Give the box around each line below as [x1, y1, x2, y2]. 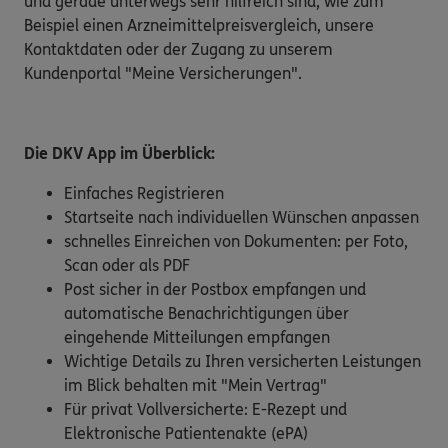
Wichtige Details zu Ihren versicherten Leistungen [64, 351, 421, 371]
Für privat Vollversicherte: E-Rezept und [64, 399, 347, 419]
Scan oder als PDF [64, 255, 190, 275]
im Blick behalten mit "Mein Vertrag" [64, 375, 327, 395]
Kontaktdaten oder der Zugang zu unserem [24, 39, 333, 59]
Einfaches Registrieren [64, 183, 224, 203]
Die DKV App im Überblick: [24, 143, 215, 163]
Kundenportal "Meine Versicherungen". [24, 63, 302, 83]
